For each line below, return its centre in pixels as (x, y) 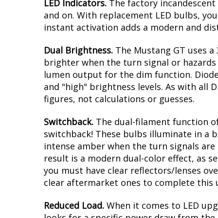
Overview (73, 63)
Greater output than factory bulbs (136, 39)
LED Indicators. (76, 84)
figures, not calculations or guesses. (119, 180)
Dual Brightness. (80, 131)
